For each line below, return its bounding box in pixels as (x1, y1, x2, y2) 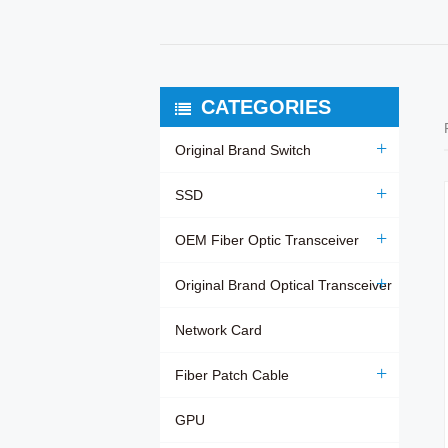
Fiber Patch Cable (175, 367, 289, 384)
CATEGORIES (201, 96, 331, 119)
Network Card (175, 322, 262, 339)
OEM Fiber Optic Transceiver (175, 232, 359, 249)
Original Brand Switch (175, 142, 311, 159)
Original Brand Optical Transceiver (175, 277, 392, 294)
